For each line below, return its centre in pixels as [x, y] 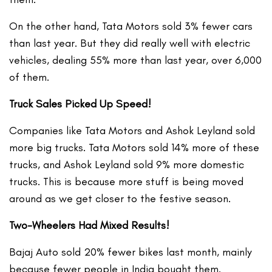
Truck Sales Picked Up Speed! [80, 104]
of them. [29, 77]
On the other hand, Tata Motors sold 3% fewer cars [131, 26]
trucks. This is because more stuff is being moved [127, 182]
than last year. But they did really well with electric [130, 43]
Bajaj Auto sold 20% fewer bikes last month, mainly [131, 252]
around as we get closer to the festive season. [120, 199]
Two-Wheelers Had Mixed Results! [90, 226]
